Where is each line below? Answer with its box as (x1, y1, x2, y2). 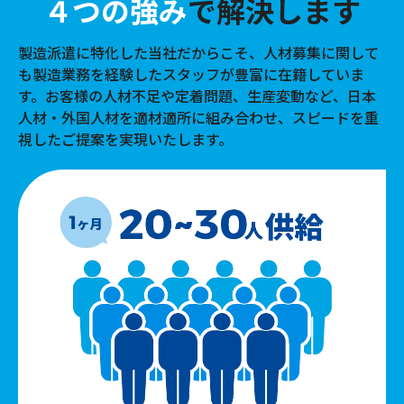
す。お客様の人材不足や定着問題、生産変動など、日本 (18, 87, 376, 106)
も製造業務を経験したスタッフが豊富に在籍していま (18, 66, 364, 84)
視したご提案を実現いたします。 (18, 131, 233, 149)
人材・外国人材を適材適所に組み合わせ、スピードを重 (18, 109, 379, 127)
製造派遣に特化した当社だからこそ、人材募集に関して (18, 44, 379, 62)
